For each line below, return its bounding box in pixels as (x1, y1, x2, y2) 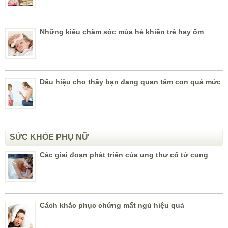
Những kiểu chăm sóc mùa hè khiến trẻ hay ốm (40, 27, 204, 36)
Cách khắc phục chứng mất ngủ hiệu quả (40, 201, 184, 209)
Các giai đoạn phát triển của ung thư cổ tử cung (40, 150, 208, 159)
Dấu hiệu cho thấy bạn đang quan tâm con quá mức (40, 77, 221, 86)
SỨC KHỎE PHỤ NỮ (10, 132, 89, 141)
